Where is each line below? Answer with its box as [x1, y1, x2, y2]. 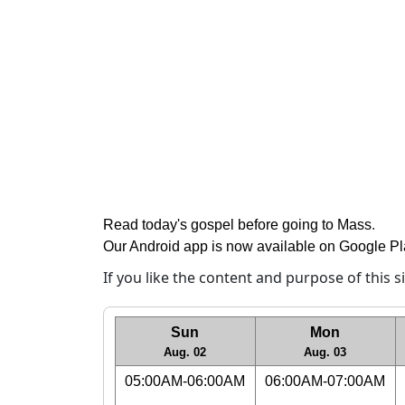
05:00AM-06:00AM [125, 373, 245, 389]
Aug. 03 [304, 345, 346, 359]
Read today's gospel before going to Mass [103, 217, 372, 232]
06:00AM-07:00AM [265, 373, 385, 389]
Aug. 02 [164, 345, 206, 359]
